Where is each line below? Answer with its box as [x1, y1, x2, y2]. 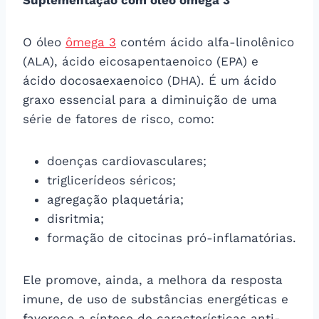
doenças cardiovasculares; [47, 153, 206, 168]
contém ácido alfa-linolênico [116, 34, 294, 49]
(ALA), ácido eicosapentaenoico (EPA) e [23, 53, 263, 68]
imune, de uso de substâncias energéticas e [23, 291, 288, 306]
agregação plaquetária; [47, 192, 184, 206]
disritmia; [47, 211, 104, 226]
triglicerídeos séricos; [47, 172, 176, 187]
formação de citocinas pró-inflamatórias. [47, 230, 296, 245]
